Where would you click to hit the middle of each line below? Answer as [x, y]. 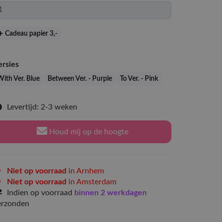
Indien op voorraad [41, 193]
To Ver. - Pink [139, 79]
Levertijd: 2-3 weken [42, 107]
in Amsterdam [91, 182]
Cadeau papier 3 [29, 34]
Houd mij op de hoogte [87, 132]
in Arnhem [85, 171]
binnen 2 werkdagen [111, 193]
